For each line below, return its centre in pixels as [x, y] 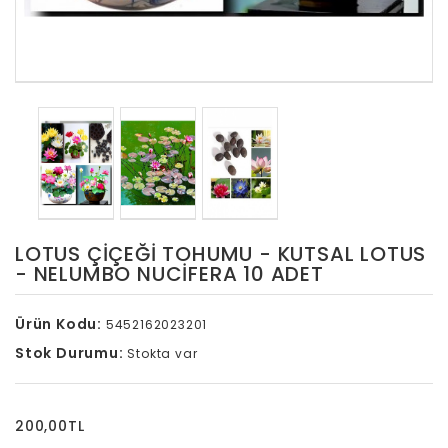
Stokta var [160, 354]
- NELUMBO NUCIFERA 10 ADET [169, 274]
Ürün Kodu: [58, 324]
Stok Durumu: [69, 353]
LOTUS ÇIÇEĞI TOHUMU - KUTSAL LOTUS [221, 254]
